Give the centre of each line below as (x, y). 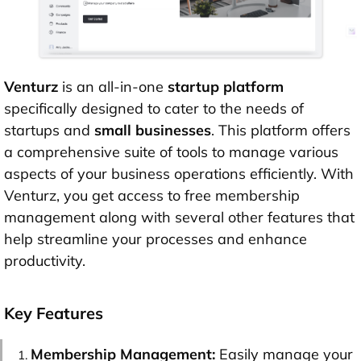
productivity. (45, 261)
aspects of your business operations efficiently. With (179, 174)
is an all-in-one (111, 87)
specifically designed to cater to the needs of (154, 109)
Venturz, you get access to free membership (152, 196)
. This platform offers (281, 131)
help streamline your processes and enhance (156, 239)
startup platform (226, 87)
